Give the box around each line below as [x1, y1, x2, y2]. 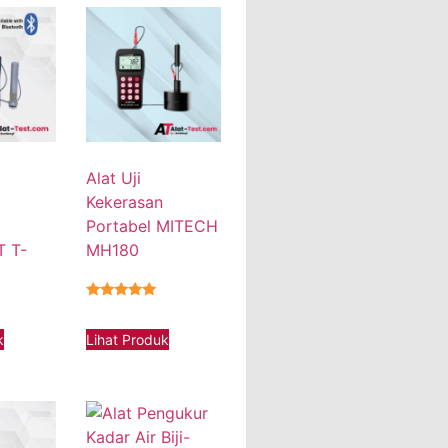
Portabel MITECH [86, 215, 219, 236]
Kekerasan [86, 191, 164, 212]
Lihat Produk [86, 330, 170, 348]
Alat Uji [86, 167, 142, 188]
